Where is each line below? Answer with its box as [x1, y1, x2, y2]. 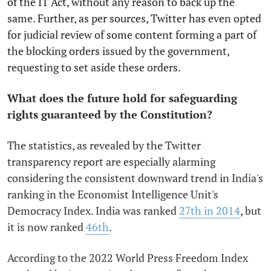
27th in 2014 [179, 203, 240, 218]
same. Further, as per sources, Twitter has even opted [7, 10, 261, 25]
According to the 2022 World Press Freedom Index [7, 250, 248, 265]
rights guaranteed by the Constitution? [7, 106, 212, 122]
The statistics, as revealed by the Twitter [7, 137, 201, 152]
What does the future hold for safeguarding [7, 90, 237, 105]
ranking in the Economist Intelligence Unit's [7, 186, 218, 201]
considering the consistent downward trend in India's [7, 170, 263, 185]
